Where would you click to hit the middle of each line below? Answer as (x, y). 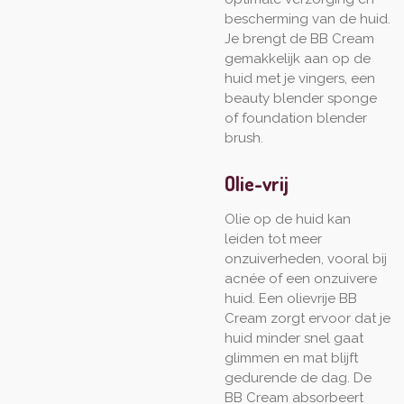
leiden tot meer (273, 239)
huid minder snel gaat (294, 339)
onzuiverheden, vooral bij (306, 259)
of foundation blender (296, 118)
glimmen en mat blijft (291, 358)
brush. (244, 138)
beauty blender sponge (301, 98)
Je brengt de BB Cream (299, 38)
